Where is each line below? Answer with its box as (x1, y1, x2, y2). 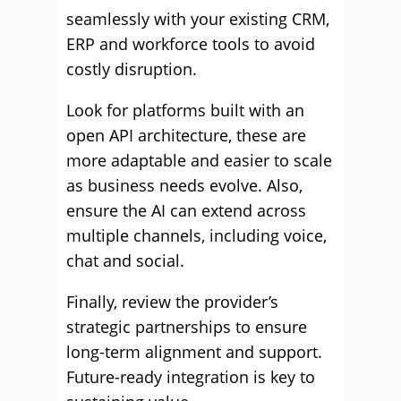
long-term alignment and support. (66, 341, 322, 363)
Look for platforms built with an (66, 99, 304, 121)
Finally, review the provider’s (66, 291, 278, 312)
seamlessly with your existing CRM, (66, 8, 329, 30)
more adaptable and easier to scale (66, 149, 332, 171)
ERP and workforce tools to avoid (66, 33, 315, 55)
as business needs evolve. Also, (66, 175, 303, 196)
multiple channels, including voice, (66, 225, 327, 246)
